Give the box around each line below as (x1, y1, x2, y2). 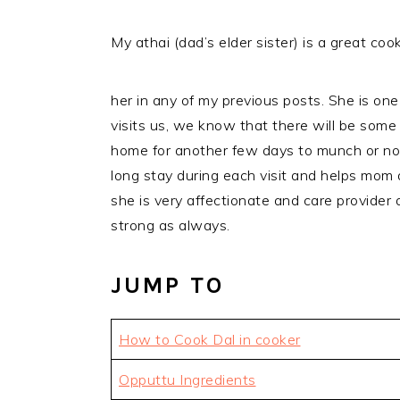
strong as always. (111, 216, 230, 234)
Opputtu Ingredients (119, 371, 256, 388)
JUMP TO (111, 271, 224, 299)
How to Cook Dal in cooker (119, 330, 301, 348)
